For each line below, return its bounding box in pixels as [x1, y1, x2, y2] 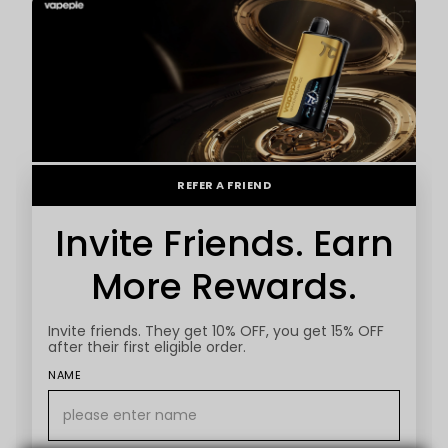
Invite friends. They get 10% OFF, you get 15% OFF [48, 320, 384, 341]
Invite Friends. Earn [54, 217, 394, 269]
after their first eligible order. [48, 336, 246, 357]
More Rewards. [91, 260, 357, 312]
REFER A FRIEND [177, 176, 271, 193]
